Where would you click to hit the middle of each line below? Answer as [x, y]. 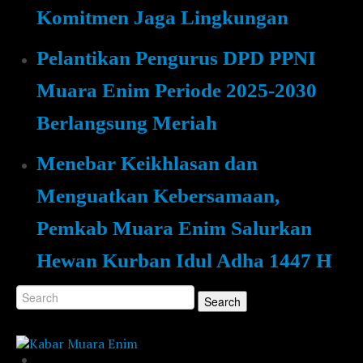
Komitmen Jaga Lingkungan [162, 17]
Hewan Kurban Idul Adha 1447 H [184, 261]
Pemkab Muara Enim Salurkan [174, 228]
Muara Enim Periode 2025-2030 [177, 90]
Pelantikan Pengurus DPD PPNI [176, 58]
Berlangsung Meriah [127, 123]
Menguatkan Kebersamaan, [158, 196]
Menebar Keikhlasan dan [147, 163]
